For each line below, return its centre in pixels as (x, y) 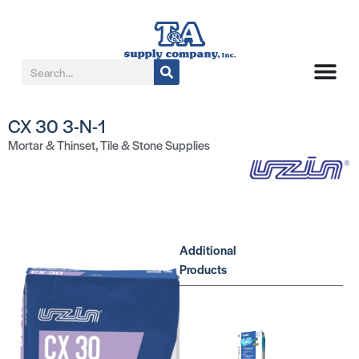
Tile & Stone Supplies (155, 145)
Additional (208, 249)
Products (203, 268)
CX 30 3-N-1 (57, 126)
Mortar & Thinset (52, 145)
